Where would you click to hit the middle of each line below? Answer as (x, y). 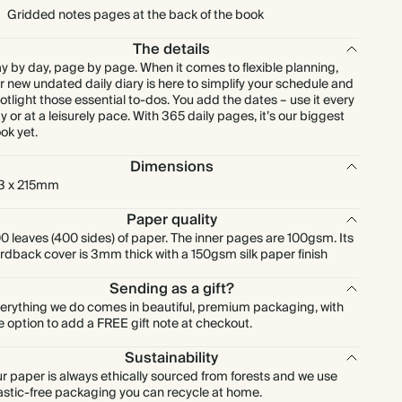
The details (172, 49)
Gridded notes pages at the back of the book (135, 15)
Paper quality (171, 220)
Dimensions (171, 167)
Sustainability (172, 358)
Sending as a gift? (171, 289)
